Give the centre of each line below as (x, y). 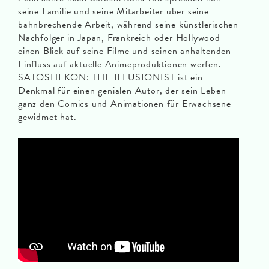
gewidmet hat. (47, 117)
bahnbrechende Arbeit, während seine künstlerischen (128, 25)
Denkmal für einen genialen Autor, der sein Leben (122, 91)
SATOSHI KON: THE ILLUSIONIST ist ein (110, 78)
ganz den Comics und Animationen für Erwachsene (125, 104)
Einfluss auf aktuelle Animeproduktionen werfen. (120, 65)
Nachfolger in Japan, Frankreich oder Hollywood (119, 38)
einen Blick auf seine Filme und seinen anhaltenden (125, 51)
